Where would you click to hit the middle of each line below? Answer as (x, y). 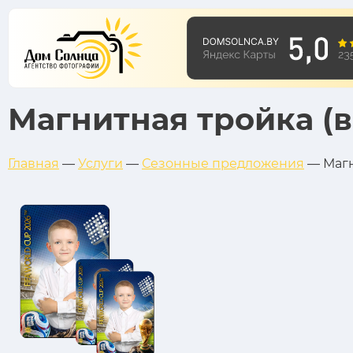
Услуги (100, 163)
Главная (33, 163)
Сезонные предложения (223, 163)
